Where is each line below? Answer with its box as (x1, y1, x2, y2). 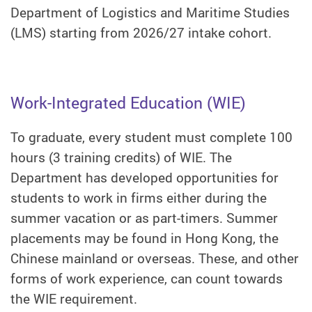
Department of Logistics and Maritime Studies (10, 3, 290, 22)
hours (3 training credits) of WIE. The (10, 148, 232, 166)
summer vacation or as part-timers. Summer (10, 208, 278, 227)
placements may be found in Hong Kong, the (10, 228, 279, 247)
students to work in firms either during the (10, 188, 267, 207)
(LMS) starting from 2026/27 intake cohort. (10, 24, 272, 42)
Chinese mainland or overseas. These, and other (10, 249, 299, 267)
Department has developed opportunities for (10, 168, 279, 187)
